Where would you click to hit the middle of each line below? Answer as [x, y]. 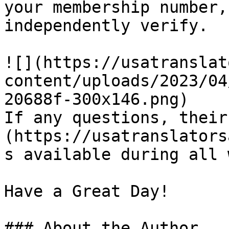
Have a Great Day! [87, 191]
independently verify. [106, 26]
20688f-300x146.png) [96, 99]
